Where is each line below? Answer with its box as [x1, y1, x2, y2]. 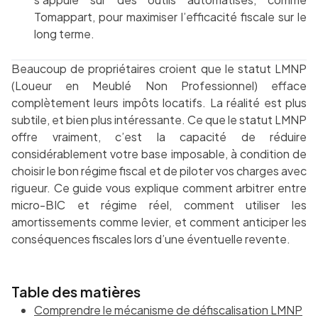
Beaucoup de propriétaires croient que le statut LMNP [11, 61, 307, 77]
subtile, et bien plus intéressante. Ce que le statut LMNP [11, 112, 307, 128]
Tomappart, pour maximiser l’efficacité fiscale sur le [34, 9, 307, 25]
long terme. [34, 26, 94, 42]
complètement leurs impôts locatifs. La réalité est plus [11, 95, 307, 111]
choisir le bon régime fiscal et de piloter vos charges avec [11, 163, 307, 179]
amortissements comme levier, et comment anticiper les [11, 214, 307, 230]
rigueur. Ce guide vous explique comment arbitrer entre [11, 180, 307, 196]
